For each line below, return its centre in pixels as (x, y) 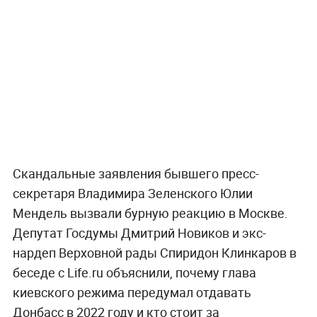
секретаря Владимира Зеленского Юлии (132, 193)
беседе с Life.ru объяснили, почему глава (134, 272)
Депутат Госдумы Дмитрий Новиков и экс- (139, 232)
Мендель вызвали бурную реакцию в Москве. (150, 213)
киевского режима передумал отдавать (132, 292)
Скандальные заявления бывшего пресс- (136, 173)
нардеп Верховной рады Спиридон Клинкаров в (154, 252)
